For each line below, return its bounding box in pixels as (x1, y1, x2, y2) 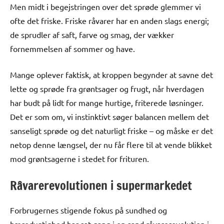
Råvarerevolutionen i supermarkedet (10, 176, 192, 194)
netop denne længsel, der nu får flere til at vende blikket (10, 139, 212, 149)
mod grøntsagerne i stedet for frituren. (10, 153, 149, 163)
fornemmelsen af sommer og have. (10, 43, 135, 53)
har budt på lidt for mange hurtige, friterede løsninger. (10, 97, 203, 107)
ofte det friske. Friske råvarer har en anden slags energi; (10, 15, 209, 25)
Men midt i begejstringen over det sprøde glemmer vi (10, 1, 201, 11)
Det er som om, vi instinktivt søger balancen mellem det (10, 111, 209, 121)
